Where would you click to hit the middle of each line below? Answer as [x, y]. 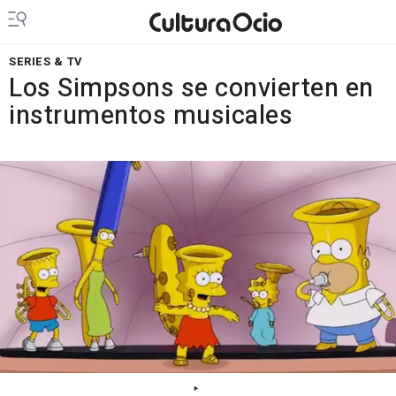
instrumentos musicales [151, 116]
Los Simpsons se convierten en [191, 88]
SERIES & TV [46, 61]
